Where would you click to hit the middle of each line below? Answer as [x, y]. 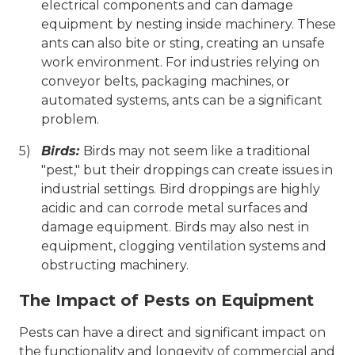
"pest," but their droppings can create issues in [187, 170]
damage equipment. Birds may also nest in [175, 227]
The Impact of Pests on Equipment [166, 300]
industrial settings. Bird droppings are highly [181, 189]
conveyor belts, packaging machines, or [166, 81]
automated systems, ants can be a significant [182, 100]
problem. [70, 119]
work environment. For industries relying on [180, 62]
